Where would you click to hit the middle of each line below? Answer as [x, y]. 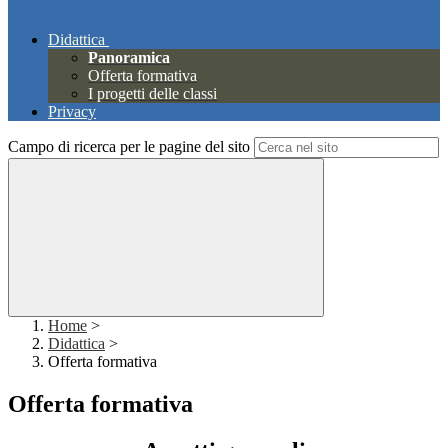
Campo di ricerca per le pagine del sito [129, 147]
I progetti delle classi [152, 94]
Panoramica [129, 58]
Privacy [72, 112]
